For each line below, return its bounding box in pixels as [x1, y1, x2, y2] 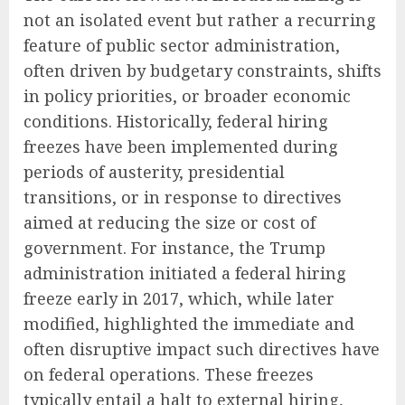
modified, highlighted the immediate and [24, 312, 354, 334]
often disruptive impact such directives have [24, 337, 380, 360]
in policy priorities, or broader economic [24, 84, 351, 107]
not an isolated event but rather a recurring [24, 8, 376, 31]
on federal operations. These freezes [24, 363, 314, 385]
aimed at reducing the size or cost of [24, 211, 316, 233]
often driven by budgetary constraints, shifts [24, 59, 381, 81]
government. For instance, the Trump [24, 236, 325, 259]
